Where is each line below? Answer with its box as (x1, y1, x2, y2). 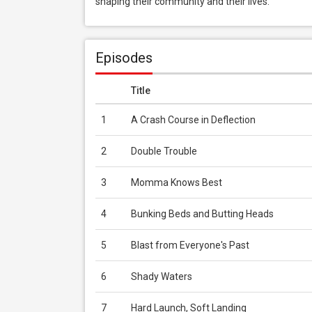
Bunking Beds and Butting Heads (131, 208, 274, 219)
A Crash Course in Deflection (131, 114, 256, 125)
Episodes (95, 49, 153, 66)
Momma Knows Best (131, 177, 222, 188)
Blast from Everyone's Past (131, 240, 249, 251)
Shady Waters (131, 271, 192, 282)
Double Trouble (131, 146, 197, 157)
